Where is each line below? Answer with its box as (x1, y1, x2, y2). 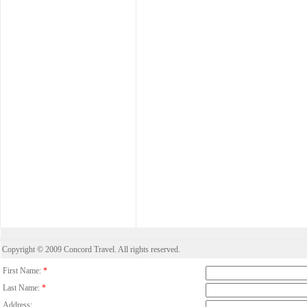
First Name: (3, 266, 41, 275)
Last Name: (3, 283, 40, 293)
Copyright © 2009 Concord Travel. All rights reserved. (2, 245, 180, 254)
